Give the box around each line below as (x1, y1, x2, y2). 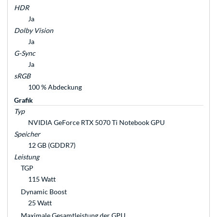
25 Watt (28, 199, 52, 207)
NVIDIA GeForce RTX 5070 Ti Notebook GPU (28, 118, 165, 127)
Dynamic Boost (21, 187, 67, 196)
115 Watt (28, 175, 56, 184)
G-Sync (14, 49, 35, 58)
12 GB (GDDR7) (28, 141, 76, 150)
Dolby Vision (14, 26, 53, 35)
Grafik (14, 96, 33, 105)
